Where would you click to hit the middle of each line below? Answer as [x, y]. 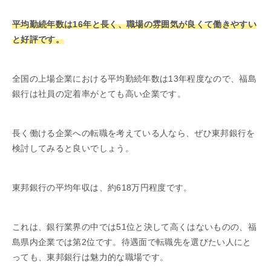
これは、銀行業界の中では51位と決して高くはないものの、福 [135, 227]
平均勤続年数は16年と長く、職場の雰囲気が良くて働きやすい [135, 24]
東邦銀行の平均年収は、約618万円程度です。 [102, 187]
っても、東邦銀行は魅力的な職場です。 [90, 257]
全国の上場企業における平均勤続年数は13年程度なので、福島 [135, 78]
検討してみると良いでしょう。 [73, 148]
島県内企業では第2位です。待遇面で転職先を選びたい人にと [132, 242]
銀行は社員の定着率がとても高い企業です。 [99, 93]
